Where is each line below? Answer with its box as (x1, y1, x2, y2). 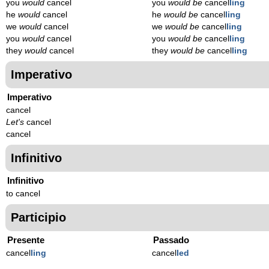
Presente (7, 234, 44, 245)
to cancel (6, 189, 40, 198)
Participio (11, 210, 66, 224)
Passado (153, 234, 190, 245)
